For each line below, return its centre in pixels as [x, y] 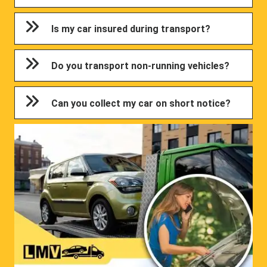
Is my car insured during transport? [131, 29]
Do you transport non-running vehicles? [141, 66]
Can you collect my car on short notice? [141, 103]
